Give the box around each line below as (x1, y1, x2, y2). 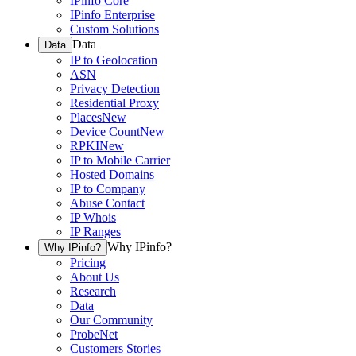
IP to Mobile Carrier (70, 153, 170, 168)
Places (70, 110, 102, 125)
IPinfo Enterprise (70, 8, 155, 22)
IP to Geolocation (70, 53, 157, 68)
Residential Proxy (70, 96, 159, 110)
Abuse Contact (70, 196, 145, 211)
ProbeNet (70, 327, 118, 342)
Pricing (70, 256, 106, 270)
